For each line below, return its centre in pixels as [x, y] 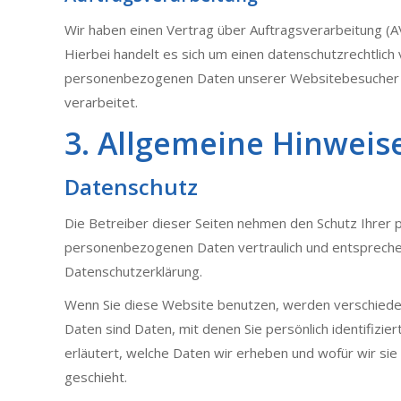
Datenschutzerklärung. [133, 271]
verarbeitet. [101, 102]
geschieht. [96, 377]
